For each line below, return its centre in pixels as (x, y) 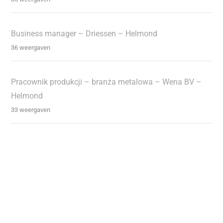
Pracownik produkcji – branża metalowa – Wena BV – (107, 82)
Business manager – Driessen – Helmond (84, 33)
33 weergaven (31, 110)
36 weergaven (31, 47)
